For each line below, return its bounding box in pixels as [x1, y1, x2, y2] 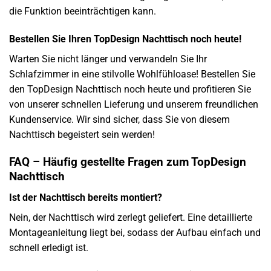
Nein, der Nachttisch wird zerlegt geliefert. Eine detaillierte [9, 211, 252, 223]
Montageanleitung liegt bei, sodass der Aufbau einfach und [9, 226, 261, 238]
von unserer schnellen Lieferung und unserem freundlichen [9, 99, 258, 111]
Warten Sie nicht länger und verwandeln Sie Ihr [9, 53, 207, 65]
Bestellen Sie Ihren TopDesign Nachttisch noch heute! [9, 33, 241, 45]
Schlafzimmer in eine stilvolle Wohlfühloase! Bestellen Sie [9, 68, 255, 80]
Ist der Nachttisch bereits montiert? [9, 191, 162, 203]
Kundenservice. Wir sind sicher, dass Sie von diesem [9, 114, 230, 126]
